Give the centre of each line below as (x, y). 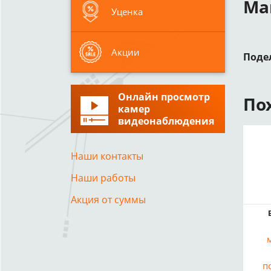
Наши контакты (107, 156)
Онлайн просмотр (164, 96)
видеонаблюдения (166, 121)
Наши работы (103, 178)
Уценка (127, 11)
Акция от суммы (108, 199)
